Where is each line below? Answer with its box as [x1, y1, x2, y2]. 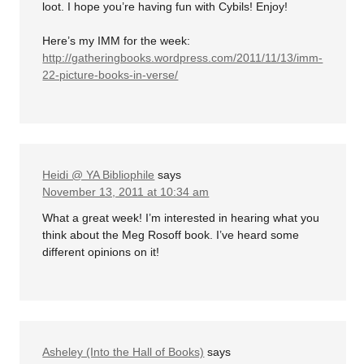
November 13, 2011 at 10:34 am [42, 185, 210, 198]
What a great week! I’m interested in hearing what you [42, 210, 320, 224]
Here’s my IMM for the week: [42, 34, 191, 47]
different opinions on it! [42, 245, 160, 258]
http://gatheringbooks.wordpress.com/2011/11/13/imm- [42, 51, 323, 64]
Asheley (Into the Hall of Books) [42, 344, 205, 358]
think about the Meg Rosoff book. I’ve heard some [42, 227, 300, 241]
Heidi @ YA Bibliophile [42, 168, 155, 181]
